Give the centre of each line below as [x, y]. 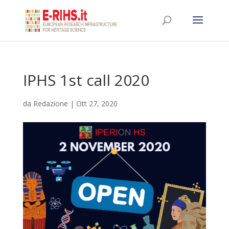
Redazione [50, 104]
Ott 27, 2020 [97, 104]
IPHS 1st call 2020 [86, 80]
